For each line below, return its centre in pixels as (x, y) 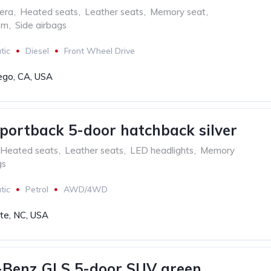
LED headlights (162, 150)
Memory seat (178, 12)
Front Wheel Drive (100, 51)
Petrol (37, 189)
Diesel (37, 51)
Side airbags (41, 25)
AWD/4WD (86, 189)
